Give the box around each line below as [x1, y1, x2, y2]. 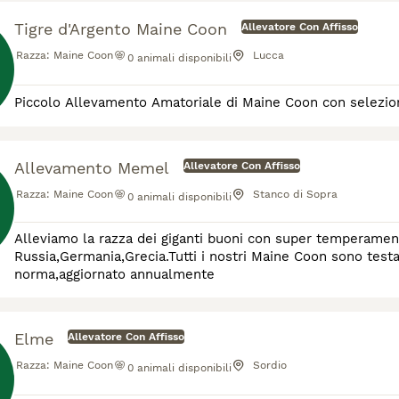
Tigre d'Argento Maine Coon [14, 20, 227, 38]
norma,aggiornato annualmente [14, 266, 215, 282]
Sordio [253, 359, 287, 371]
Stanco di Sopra [253, 188, 338, 200]
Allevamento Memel [14, 159, 169, 177]
